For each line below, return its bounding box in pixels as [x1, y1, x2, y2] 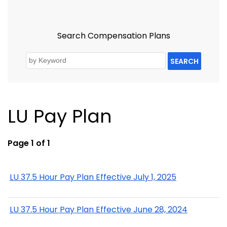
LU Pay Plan [8, 103, 112, 130]
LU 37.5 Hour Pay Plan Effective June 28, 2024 [10, 203, 187, 215]
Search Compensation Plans [57, 29, 170, 42]
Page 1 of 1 [8, 137, 50, 149]
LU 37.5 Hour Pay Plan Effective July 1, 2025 [10, 171, 176, 183]
